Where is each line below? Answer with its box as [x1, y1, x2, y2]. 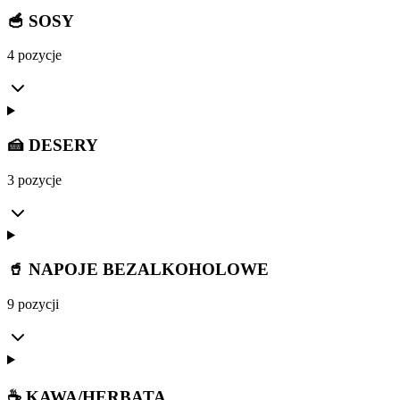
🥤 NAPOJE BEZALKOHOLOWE [7, 260, 269, 279]
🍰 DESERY [7, 136, 98, 154]
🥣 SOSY [7, 11, 74, 30]
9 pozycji [7, 296, 59, 312]
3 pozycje [7, 171, 62, 187]
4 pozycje [7, 47, 62, 63]
